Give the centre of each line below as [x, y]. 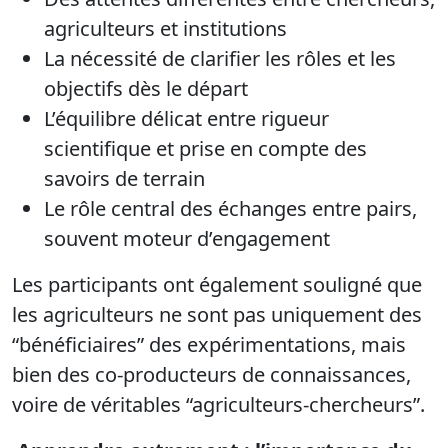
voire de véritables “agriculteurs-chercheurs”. [218, 405]
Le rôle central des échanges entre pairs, [230, 209]
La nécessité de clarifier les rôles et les [220, 59]
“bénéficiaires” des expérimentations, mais [209, 345]
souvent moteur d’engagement [187, 239]
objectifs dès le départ [146, 89]
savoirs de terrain [124, 179]
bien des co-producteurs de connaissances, [211, 375]
